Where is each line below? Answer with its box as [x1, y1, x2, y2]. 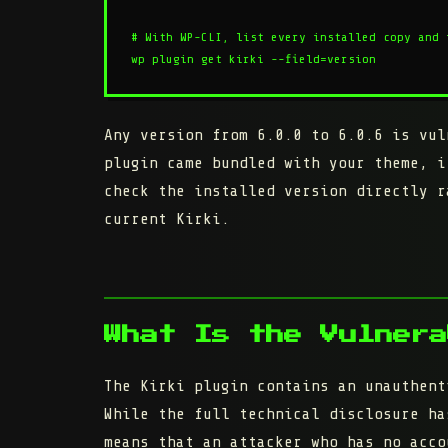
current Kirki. [104, 210, 230, 229]
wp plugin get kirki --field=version [131, 52, 376, 67]
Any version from [104, 126, 257, 145]
